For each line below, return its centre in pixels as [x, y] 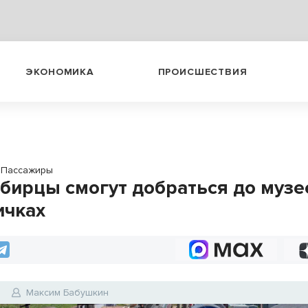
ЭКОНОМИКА [60, 71]
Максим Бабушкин [68, 293]
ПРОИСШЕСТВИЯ [202, 71]
